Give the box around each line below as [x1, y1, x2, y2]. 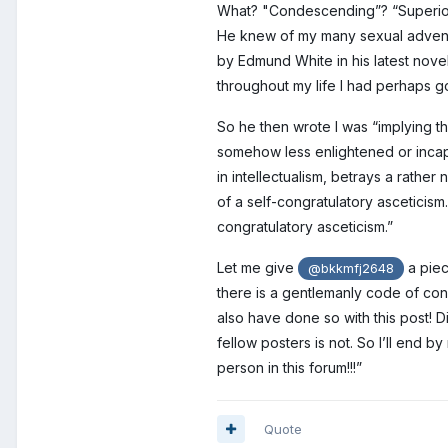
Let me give [217, 258, 298, 276]
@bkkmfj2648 [308, 260, 395, 276]
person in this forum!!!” [217, 358, 362, 376]
